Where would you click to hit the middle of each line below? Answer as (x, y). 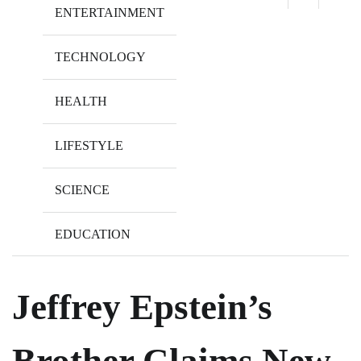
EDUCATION (93, 234)
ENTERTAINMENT (110, 12)
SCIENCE (82, 189)
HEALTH (81, 101)
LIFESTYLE (89, 145)
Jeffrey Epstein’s (142, 307)
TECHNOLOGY (100, 56)
